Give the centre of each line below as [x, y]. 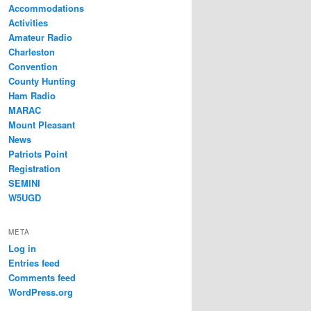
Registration [34, 168]
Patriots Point [38, 153]
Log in [22, 249]
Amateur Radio [40, 37]
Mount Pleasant [42, 124]
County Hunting [42, 81]
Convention [33, 66]
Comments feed [42, 278]
